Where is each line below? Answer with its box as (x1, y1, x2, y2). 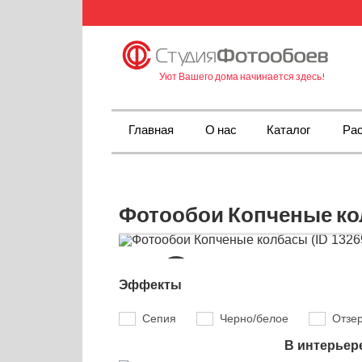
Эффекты (119, 278, 182, 292)
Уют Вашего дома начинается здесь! (159, 69, 326, 82)
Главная (128, 122, 174, 137)
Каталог (267, 122, 310, 137)
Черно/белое (220, 312, 288, 326)
